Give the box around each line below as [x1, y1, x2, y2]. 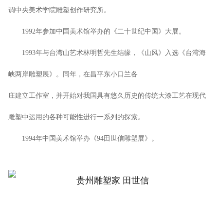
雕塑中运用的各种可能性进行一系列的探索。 [8, 113, 145, 121]
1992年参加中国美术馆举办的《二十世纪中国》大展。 [8, 27, 185, 35]
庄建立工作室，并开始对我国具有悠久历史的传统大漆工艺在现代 [8, 91, 206, 99]
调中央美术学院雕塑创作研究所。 [8, 6, 110, 14]
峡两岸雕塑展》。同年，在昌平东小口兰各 [8, 70, 138, 78]
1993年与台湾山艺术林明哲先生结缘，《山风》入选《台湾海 [8, 49, 206, 56]
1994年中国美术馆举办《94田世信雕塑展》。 [8, 134, 158, 142]
